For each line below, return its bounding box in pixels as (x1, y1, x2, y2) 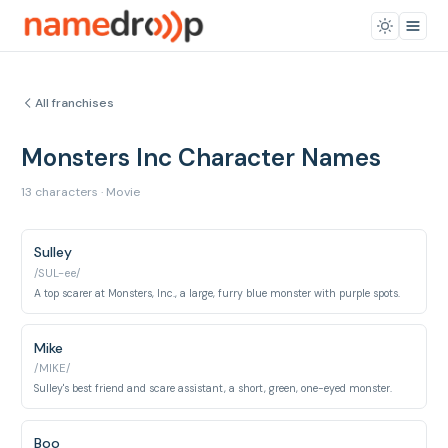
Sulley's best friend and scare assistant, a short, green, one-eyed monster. (34, 381, 393, 395)
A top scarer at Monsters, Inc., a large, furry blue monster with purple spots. (34, 286, 401, 300)
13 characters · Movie (21, 184, 140, 200)
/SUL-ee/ (34, 266, 81, 281)
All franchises (35, 95, 114, 111)
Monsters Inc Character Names (21, 142, 381, 174)
